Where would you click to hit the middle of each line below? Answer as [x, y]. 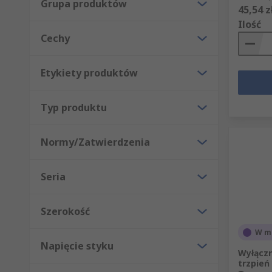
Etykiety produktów [89, 73]
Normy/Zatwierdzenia [95, 142]
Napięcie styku [77, 246]
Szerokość [65, 212]
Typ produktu [74, 108]
